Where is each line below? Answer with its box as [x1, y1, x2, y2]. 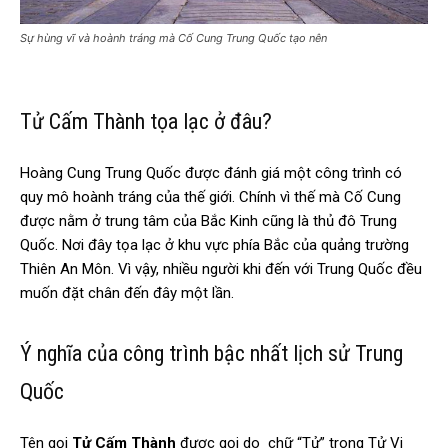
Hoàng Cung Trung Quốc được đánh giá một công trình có [20, 164, 402, 183]
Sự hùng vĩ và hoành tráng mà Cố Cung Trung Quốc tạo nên [20, 31, 327, 46]
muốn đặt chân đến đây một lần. [20, 284, 234, 303]
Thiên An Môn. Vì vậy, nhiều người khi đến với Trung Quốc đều [20, 260, 422, 279]
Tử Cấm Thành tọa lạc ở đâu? [20, 109, 277, 135]
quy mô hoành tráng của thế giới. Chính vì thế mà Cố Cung [20, 188, 401, 207]
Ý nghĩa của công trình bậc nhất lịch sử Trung [20, 341, 403, 367]
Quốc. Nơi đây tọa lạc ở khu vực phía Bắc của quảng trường [20, 236, 409, 255]
